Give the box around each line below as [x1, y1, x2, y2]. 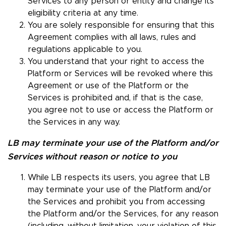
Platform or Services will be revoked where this [28, 70, 213, 78]
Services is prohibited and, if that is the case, [28, 94, 203, 102]
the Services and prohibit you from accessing [28, 198, 205, 206]
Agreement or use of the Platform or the [28, 82, 189, 90]
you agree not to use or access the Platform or [28, 106, 213, 115]
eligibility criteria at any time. [28, 9, 138, 18]
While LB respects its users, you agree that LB [28, 174, 210, 182]
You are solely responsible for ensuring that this [28, 21, 214, 30]
